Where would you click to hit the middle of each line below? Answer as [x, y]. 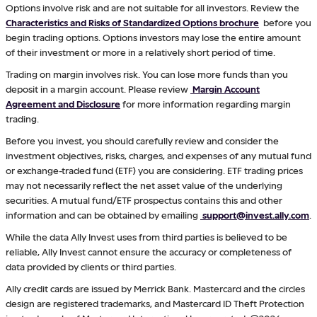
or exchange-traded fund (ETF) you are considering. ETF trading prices [154, 170]
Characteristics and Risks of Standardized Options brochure [132, 22]
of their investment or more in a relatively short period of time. [140, 52]
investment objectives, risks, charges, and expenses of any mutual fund [158, 155]
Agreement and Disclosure [63, 103]
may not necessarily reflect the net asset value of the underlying [144, 185]
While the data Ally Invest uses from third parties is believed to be [146, 236]
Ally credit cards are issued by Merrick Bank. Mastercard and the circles [155, 288]
